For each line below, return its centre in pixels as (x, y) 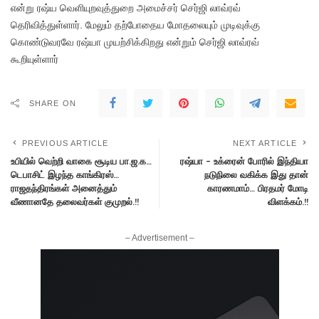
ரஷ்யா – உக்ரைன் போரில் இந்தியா (244, 161)
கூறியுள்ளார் (35, 59)
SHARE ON (53, 103)
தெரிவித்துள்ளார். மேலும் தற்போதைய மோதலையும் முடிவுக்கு (135, 25)
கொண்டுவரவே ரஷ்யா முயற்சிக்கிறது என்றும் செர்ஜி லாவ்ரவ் (135, 42)
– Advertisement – (159, 237)
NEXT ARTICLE (265, 143)
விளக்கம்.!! (288, 201)
